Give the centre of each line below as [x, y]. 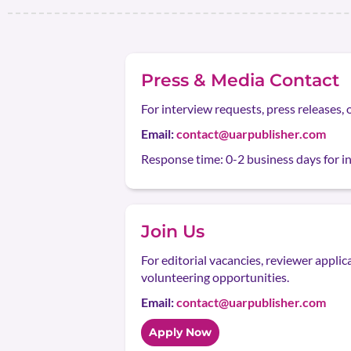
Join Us [173, 232]
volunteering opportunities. [215, 277]
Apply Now [180, 332]
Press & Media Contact [240, 80]
